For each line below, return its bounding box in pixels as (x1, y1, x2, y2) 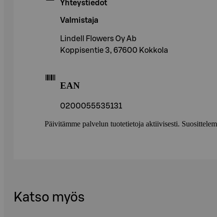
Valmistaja (60, 16, 98, 24)
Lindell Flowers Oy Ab (60, 34, 137, 43)
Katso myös (14, 190, 85, 204)
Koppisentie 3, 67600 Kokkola (60, 46, 168, 54)
